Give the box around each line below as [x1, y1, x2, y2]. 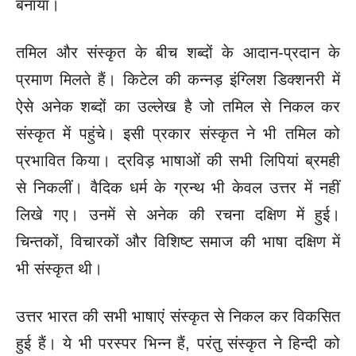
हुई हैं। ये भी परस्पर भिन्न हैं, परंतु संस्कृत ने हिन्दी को [16, 334, 340, 352]
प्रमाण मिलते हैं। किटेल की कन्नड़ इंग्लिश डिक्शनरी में [16, 70, 340, 88]
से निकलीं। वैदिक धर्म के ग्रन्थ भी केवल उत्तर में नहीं [16, 178, 340, 196]
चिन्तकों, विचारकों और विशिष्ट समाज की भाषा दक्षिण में [16, 232, 340, 250]
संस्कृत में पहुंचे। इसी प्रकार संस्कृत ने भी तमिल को [16, 124, 340, 142]
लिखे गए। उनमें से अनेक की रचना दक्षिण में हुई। [16, 205, 340, 223]
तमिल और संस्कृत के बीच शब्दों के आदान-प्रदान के [16, 43, 340, 61]
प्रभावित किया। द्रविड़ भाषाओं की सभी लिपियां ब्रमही [16, 151, 340, 169]
